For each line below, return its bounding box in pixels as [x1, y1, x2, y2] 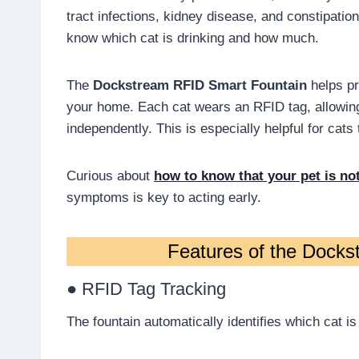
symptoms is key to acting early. [67, 190, 261, 206]
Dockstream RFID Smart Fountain [93, 78, 307, 94]
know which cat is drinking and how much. [67, 30, 319, 46]
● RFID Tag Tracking [67, 279, 226, 300]
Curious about [67, 168, 154, 184]
